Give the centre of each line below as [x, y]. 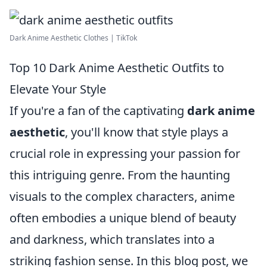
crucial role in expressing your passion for [125, 153]
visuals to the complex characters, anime [122, 196]
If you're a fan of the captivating [98, 111]
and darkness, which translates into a [112, 239]
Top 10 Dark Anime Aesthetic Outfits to [117, 68]
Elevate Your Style [58, 89]
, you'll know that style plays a [147, 132]
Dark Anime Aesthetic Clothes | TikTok [73, 38]
